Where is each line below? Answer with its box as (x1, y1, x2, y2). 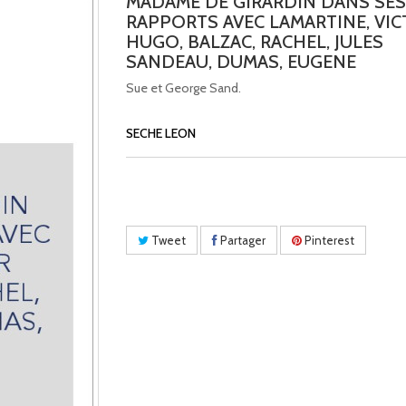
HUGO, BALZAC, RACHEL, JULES (126, 31, 383, 53)
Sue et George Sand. (126, 80, 241, 96)
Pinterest (302, 233, 354, 247)
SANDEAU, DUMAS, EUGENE (126, 51, 356, 72)
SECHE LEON (126, 125, 196, 141)
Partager (217, 233, 266, 247)
